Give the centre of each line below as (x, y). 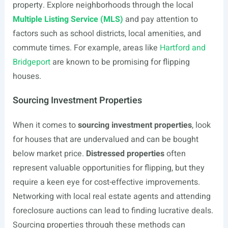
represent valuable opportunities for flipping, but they (108, 168)
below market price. (49, 154)
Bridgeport (31, 62)
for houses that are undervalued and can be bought (105, 139)
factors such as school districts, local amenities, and (107, 34)
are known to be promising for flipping (120, 62)
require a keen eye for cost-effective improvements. (106, 182)
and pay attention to (160, 19)
